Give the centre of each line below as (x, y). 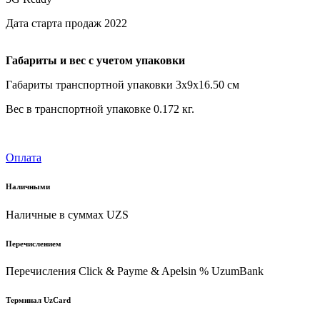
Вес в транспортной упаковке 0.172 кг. (100, 109)
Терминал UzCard (38, 300)
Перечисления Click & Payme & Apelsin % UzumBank (135, 271)
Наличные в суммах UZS (67, 214)
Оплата (24, 157)
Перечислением (34, 243)
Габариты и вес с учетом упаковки (95, 60)
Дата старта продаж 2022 (66, 23)
